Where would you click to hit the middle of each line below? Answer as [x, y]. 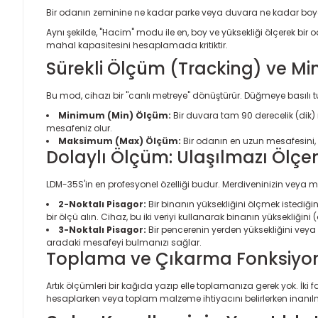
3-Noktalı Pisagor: [102, 230]
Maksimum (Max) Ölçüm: [120, 141]
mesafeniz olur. [79, 128]
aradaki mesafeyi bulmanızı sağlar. [124, 242]
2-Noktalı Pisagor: [102, 204]
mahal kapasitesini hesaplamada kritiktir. [137, 45]
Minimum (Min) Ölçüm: [115, 115]
